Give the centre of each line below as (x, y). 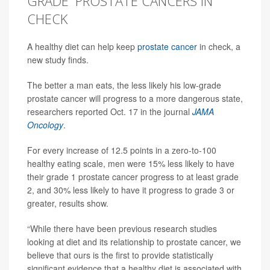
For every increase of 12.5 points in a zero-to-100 (122, 150)
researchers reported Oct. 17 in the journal (110, 111)
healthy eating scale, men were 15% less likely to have (131, 163)
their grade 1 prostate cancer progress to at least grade (133, 177)
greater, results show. (68, 203)
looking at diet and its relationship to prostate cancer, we (134, 242)
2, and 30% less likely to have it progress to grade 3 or (131, 190)
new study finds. (58, 60)
